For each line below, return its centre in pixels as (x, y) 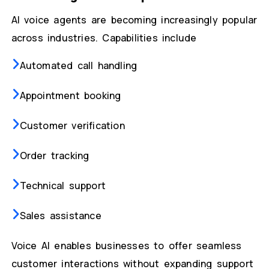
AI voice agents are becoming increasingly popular (134, 20)
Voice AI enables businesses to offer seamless (126, 246)
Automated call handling (78, 66)
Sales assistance (60, 216)
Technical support (62, 186)
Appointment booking (70, 96)
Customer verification (72, 126)
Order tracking (54, 156)
